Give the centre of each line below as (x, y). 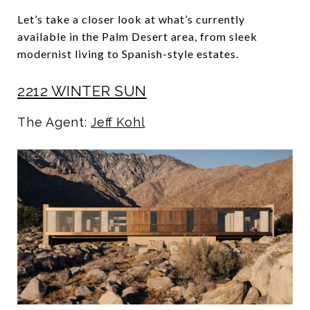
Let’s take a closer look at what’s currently (131, 19)
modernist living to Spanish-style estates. (128, 54)
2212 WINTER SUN (82, 91)
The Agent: (54, 122)
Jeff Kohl (118, 122)
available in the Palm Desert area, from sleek (137, 36)
